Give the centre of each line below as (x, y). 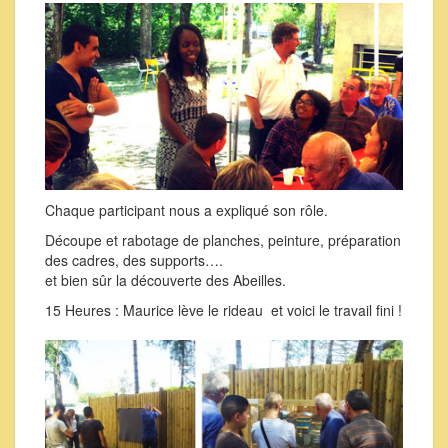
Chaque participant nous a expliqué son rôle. (186, 210)
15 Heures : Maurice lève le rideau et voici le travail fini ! (223, 310)
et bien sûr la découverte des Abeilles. (165, 280)
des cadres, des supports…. (134, 260)
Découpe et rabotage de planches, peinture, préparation (223, 240)
